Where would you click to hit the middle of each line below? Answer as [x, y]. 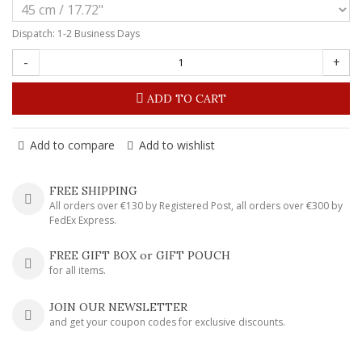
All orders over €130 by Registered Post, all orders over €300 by [196, 205]
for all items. [78, 270]
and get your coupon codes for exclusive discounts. [167, 322]
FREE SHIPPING [93, 190]
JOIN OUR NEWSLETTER [118, 307]
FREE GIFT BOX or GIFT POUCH [140, 255]
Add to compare [72, 145]
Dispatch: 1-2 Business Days [76, 33]
